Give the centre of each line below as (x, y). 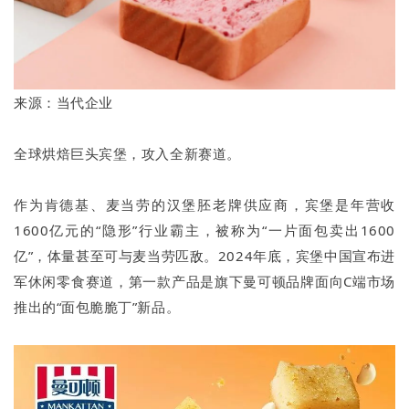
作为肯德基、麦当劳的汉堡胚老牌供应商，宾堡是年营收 (204, 205)
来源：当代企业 (63, 103)
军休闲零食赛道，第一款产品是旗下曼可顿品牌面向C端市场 (204, 282)
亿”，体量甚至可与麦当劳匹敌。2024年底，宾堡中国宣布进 (204, 256)
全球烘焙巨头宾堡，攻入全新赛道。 (127, 154)
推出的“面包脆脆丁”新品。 (97, 307)
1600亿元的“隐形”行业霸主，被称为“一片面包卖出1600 (204, 231)
